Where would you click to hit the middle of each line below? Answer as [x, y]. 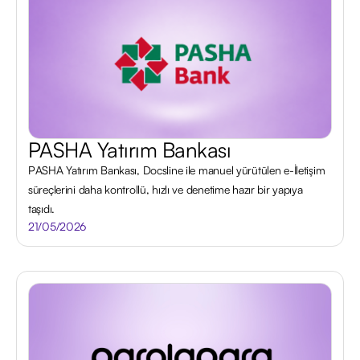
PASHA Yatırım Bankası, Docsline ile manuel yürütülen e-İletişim [177, 170]
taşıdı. [42, 209]
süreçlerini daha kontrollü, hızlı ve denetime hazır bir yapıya [166, 189]
